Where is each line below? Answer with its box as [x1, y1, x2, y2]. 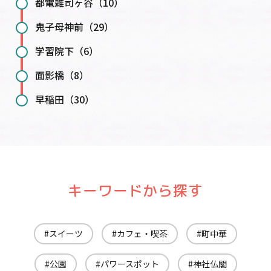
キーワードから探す [67, 180, 204, 201]
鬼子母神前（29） [35, 19, 114, 34]
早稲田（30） [35, 92, 94, 107]
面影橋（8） [35, 68, 89, 83]
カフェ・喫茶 [117, 227, 168, 240]
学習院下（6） [35, 44, 99, 59]
